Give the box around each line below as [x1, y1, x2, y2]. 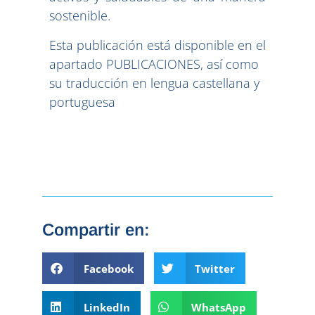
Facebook [83, 261, 134, 276]
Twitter [195, 261, 235, 276]
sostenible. [49, 7, 110, 25]
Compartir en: [42, 220, 150, 240]
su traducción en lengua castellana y [49, 74, 259, 91]
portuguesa [49, 93, 115, 110]
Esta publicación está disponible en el [49, 36, 266, 53]
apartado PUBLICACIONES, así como [49, 55, 259, 72]
